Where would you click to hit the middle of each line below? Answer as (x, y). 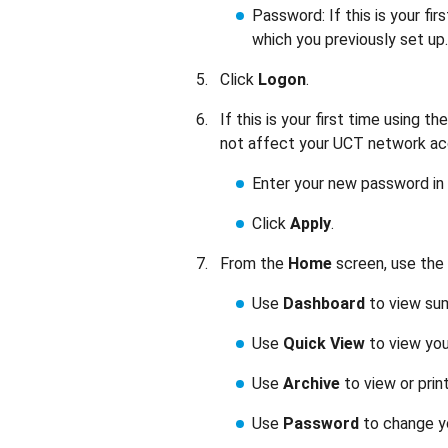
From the (254, 263)
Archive (311, 383)
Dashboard (324, 303)
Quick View (324, 343)
